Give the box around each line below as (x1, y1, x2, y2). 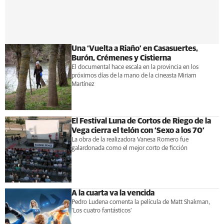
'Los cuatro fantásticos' (71, 207, 132, 214)
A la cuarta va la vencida (71, 189, 154, 197)
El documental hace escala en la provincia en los (71, 63, 198, 70)
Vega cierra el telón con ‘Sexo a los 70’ (71, 126, 204, 134)
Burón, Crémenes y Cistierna (71, 53, 171, 62)
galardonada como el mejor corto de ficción (71, 144, 187, 151)
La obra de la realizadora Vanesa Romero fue (71, 136, 188, 143)
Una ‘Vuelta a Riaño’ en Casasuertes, (71, 44, 198, 52)
